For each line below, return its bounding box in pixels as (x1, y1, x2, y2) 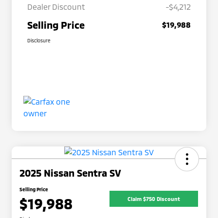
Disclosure (27, 37, 51, 44)
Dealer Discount (27, 2, 85, 12)
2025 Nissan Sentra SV (19, 167, 121, 179)
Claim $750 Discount (127, 195, 180, 202)
